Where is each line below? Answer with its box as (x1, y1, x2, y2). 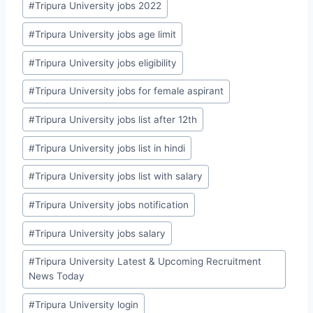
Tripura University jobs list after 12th (35, 113, 198, 125)
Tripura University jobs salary (35, 227, 166, 239)
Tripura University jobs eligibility (35, 57, 177, 68)
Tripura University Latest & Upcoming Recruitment (35, 256, 262, 268)
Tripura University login (35, 298, 139, 310)
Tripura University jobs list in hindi (35, 142, 186, 154)
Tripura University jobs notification (35, 198, 189, 210)
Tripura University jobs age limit (35, 28, 177, 40)
